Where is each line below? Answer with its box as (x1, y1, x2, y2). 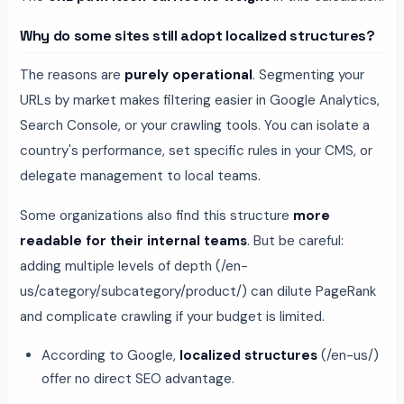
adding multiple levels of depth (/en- (20, 256, 248, 275)
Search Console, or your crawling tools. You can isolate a (20, 115, 370, 134)
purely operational (124, 65, 252, 84)
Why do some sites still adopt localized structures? (20, 25, 375, 45)
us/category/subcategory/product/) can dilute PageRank (20, 281, 376, 300)
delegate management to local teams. (20, 166, 261, 185)
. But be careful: (247, 231, 344, 250)
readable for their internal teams (20, 231, 247, 250)
